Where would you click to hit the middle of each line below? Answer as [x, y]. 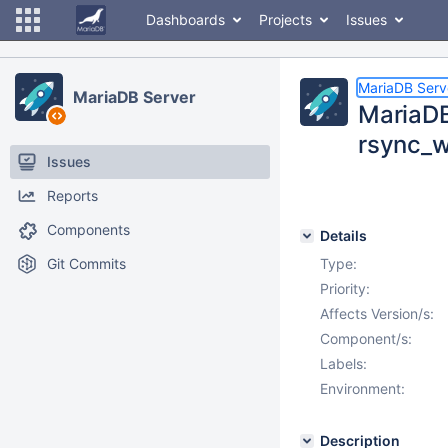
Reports [72, 195]
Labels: [343, 363]
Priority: [345, 288]
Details [343, 235]
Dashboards [185, 19]
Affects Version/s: [377, 313]
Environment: [362, 388]
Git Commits [86, 263]
